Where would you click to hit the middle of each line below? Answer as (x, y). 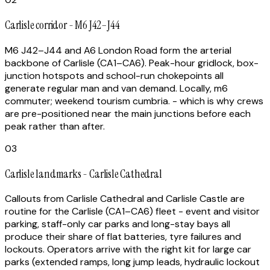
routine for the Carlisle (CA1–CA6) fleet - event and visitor (132, 212)
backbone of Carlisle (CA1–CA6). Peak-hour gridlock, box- (132, 63)
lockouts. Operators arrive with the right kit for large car (128, 250)
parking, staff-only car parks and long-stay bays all (118, 224)
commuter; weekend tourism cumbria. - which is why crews (134, 101)
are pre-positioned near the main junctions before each (128, 113)
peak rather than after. (55, 126)
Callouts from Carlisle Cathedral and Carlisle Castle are (125, 199)
